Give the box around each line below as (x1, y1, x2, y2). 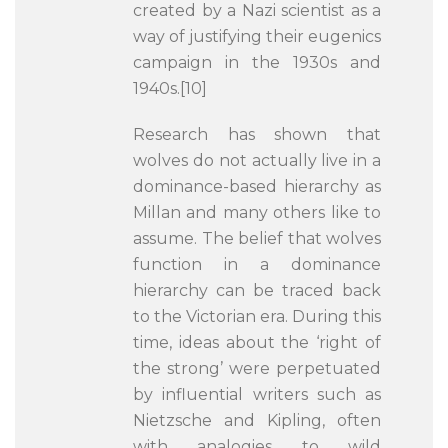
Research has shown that (133, 125, 381, 144)
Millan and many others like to (133, 203, 381, 222)
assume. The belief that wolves (133, 229, 381, 248)
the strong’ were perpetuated (133, 359, 381, 378)
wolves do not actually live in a (133, 151, 381, 170)
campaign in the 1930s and (133, 53, 381, 72)
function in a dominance (133, 255, 381, 274)
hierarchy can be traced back (133, 281, 381, 300)
